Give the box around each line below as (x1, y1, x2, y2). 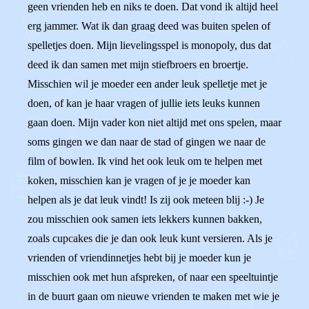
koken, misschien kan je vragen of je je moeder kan (28, 175, 250, 186)
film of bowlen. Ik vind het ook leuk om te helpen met (28, 155, 262, 167)
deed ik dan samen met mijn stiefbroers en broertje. (28, 59, 248, 70)
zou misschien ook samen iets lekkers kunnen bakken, (28, 213, 262, 225)
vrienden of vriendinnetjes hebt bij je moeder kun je (28, 252, 251, 263)
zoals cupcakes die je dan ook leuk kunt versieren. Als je (28, 232, 272, 244)
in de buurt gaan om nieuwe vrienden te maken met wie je (28, 290, 279, 302)
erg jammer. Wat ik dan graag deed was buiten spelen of (28, 20, 270, 32)
